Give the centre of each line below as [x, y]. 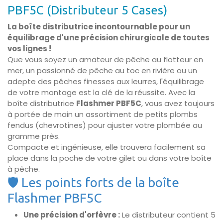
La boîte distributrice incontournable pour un [99, 27]
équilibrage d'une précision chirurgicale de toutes [109, 38]
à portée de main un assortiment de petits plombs [103, 114]
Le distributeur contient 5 [168, 215]
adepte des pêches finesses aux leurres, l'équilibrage [106, 81]
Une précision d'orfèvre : [72, 215]
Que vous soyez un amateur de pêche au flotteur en [105, 59]
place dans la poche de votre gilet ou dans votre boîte [110, 158]
